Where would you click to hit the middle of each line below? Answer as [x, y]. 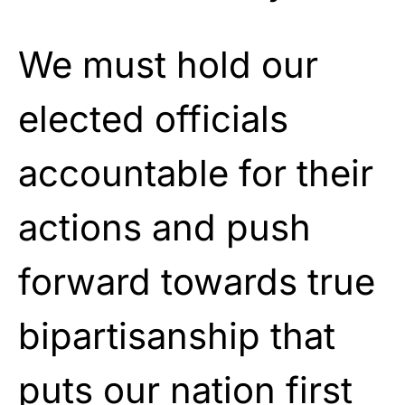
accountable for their [196, 173]
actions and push [165, 227]
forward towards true [197, 281]
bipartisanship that [177, 335]
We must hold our [168, 64]
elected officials [153, 118]
